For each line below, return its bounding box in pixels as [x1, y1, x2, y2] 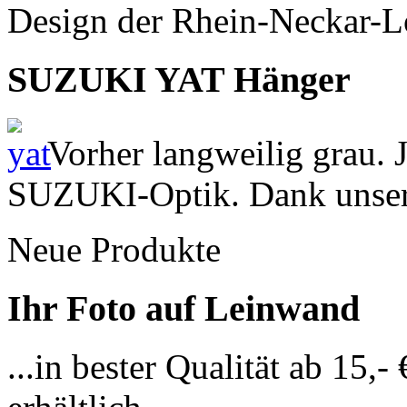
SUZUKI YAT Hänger [7, 59, 351, 101]
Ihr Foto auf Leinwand [7, 287, 360, 329]
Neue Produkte [7, 229, 221, 269]
